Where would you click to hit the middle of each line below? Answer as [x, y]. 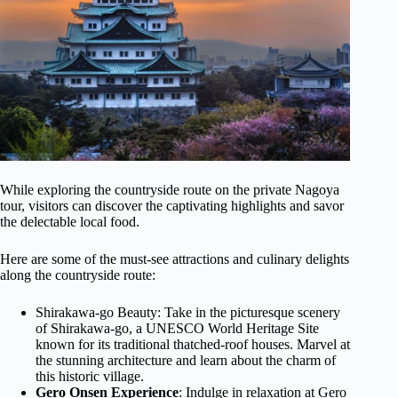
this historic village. [90, 376]
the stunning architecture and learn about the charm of [186, 360]
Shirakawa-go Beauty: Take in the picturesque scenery [188, 312]
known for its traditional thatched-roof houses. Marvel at [193, 344]
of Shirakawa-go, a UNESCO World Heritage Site [177, 328]
